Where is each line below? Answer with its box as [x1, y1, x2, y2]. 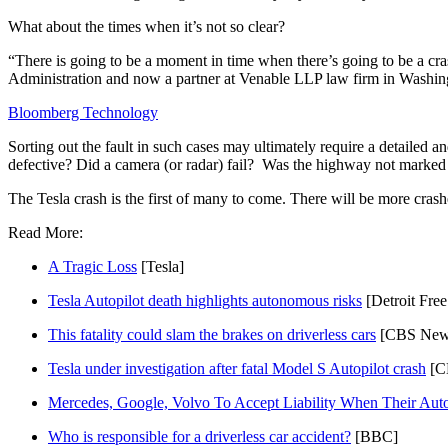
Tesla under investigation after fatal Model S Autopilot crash [48, 359, 426, 377]
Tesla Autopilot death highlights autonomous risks [48, 291, 362, 309]
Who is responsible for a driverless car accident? [48, 427, 351, 445]
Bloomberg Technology [8, 103, 158, 121]
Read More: [8, 223, 83, 241]
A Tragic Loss [48, 257, 137, 275]
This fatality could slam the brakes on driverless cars [48, 325, 376, 343]
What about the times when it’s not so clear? [8, 17, 285, 35]
